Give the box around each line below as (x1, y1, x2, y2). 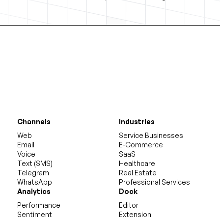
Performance (17, 201, 61, 209)
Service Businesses (119, 131, 184, 139)
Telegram (17, 168, 50, 177)
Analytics (17, 187, 51, 195)
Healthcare (119, 159, 156, 167)
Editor (119, 201, 139, 209)
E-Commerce (119, 140, 164, 149)
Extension (119, 210, 152, 219)
